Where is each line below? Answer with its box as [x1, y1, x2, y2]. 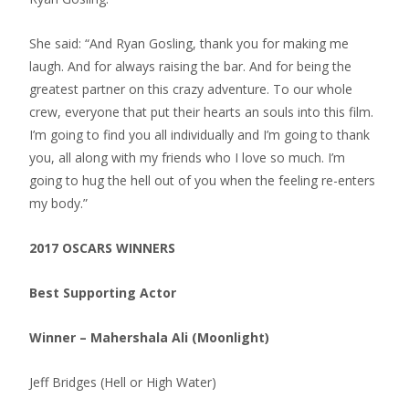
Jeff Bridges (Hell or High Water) [29, 373, 216, 391]
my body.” [29, 194, 88, 212]
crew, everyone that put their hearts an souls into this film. [29, 103, 373, 121]
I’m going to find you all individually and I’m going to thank [29, 126, 370, 143]
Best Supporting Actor [29, 284, 176, 301]
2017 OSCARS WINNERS [29, 239, 175, 257]
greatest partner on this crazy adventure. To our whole [29, 80, 352, 98]
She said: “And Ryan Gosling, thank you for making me [29, 35, 349, 52]
